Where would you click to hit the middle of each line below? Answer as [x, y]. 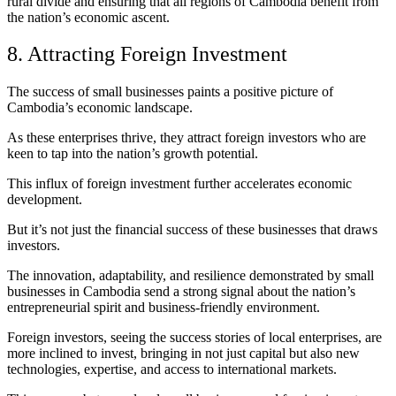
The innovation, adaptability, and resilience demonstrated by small [190, 276]
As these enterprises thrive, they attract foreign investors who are [187, 138]
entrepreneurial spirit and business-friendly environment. [164, 308]
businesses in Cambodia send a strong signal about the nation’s [181, 292]
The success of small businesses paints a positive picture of [170, 92]
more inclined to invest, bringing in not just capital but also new [183, 354]
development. [45, 200]
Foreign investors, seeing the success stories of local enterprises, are [194, 338]
